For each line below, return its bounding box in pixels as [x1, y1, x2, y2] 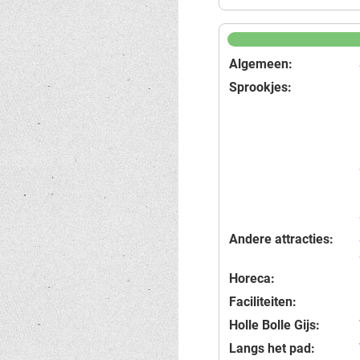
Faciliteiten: [229, 294, 297, 309]
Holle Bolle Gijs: [229, 317, 320, 333]
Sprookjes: [229, 80, 292, 95]
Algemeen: [229, 56, 292, 72]
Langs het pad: [229, 341, 315, 356]
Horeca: [229, 271, 275, 286]
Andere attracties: [229, 231, 333, 247]
